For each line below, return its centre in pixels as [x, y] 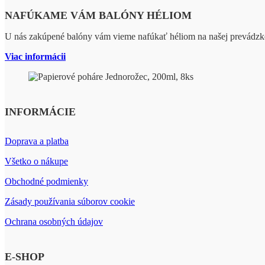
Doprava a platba [37, 141]
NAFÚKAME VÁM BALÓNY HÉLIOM [98, 15]
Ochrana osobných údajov [54, 221]
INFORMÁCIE [40, 112]
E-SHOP [25, 256]
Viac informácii [35, 56]
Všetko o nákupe [36, 161]
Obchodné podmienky [46, 181]
